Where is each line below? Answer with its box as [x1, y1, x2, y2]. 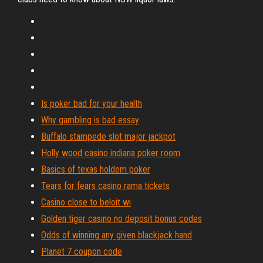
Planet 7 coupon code [41, 246, 122, 257]
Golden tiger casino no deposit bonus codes [41, 213, 202, 224]
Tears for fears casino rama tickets [41, 180, 170, 191]
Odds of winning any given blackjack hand [41, 230, 192, 241]
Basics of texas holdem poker [41, 164, 150, 175]
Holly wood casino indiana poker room [41, 147, 180, 159]
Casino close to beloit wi [41, 197, 131, 208]
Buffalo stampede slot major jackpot [41, 131, 176, 142]
